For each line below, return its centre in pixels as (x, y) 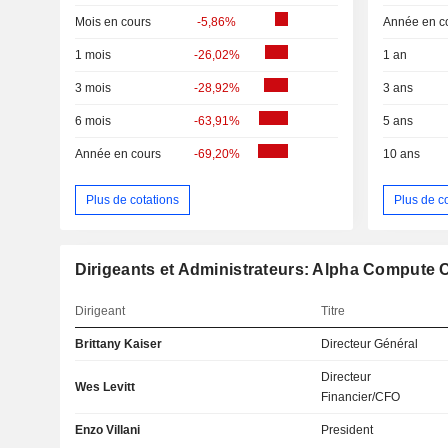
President (347, 430)
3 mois (92, 88)
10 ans (401, 154)
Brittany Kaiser (118, 344)
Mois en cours (112, 22)
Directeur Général (370, 344)
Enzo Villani (107, 430)
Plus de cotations (132, 199)
